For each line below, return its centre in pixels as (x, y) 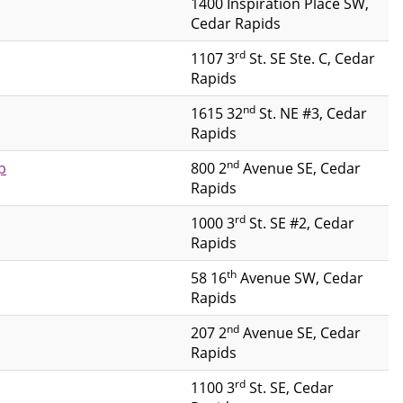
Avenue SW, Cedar (300, 278)
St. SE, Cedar (290, 387)
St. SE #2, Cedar (300, 223)
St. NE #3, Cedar (311, 113)
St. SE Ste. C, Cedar (310, 58)
